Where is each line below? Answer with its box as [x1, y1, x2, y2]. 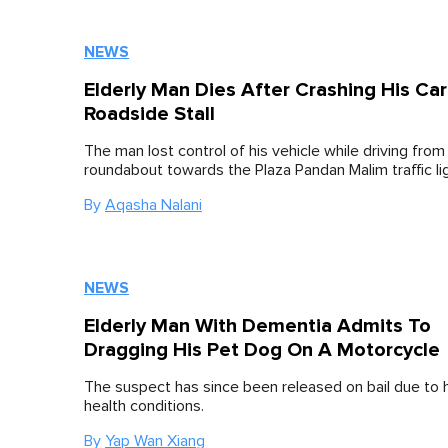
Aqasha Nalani [105, 197, 202, 213]
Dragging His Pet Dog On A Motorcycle [84, 338, 440, 362]
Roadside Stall [84, 102, 215, 126]
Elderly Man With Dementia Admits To [84, 314, 431, 338]
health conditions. [84, 398, 204, 414]
